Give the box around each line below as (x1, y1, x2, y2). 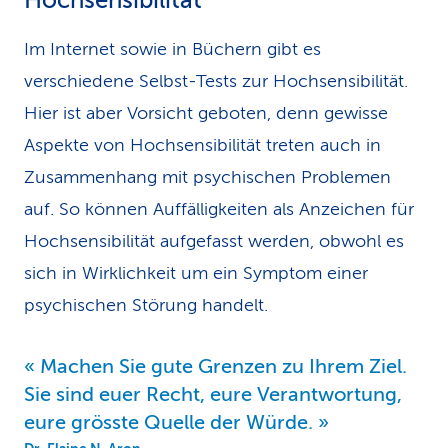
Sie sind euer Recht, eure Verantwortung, (24, 383, 402, 406)
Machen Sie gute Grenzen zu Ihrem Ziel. (40, 355, 407, 378)
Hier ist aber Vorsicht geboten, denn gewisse (24, 103, 388, 123)
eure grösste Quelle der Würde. (24, 411, 313, 434)
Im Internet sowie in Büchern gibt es (24, 39, 321, 59)
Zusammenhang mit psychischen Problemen (24, 167, 391, 187)
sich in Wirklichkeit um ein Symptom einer (24, 263, 368, 283)
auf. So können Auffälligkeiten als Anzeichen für (24, 199, 414, 219)
